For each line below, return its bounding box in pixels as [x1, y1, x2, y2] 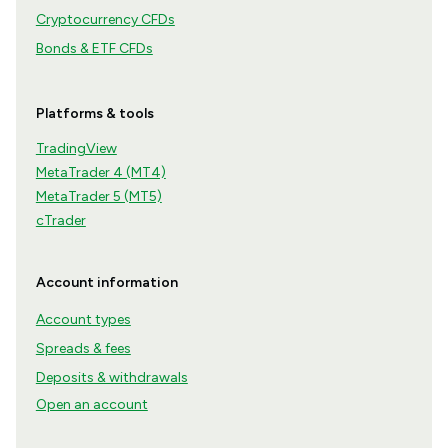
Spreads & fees [35, 340, 131, 358]
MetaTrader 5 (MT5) [35, 188, 162, 206]
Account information [35, 274, 178, 292]
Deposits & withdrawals [35, 369, 188, 387]
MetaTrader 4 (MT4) [35, 164, 166, 182]
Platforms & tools [35, 105, 154, 123]
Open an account [35, 396, 148, 414]
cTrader [35, 212, 86, 230]
